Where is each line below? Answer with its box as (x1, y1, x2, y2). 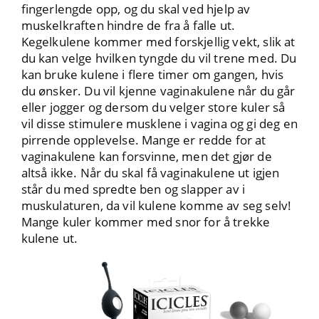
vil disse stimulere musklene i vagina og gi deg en (21, 115, 298, 132)
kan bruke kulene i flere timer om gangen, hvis (21, 66, 284, 83)
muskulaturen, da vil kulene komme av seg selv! (21, 197, 292, 214)
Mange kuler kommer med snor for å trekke (21, 214, 271, 231)
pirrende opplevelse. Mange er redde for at (21, 132, 266, 149)
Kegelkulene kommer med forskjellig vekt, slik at (21, 33, 296, 51)
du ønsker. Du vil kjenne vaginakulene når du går (21, 83, 296, 100)
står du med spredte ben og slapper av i (21, 181, 246, 198)
